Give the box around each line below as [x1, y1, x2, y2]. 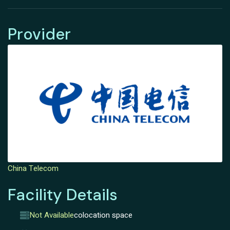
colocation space [74, 209, 132, 221]
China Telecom [8, 163, 59, 175]
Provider [8, 24, 71, 45]
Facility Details [8, 184, 118, 206]
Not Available [29, 209, 74, 221]
